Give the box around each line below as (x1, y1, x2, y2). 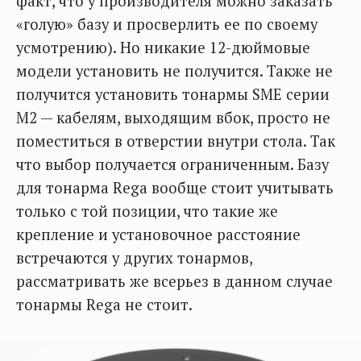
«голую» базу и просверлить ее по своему (16, 14, 317, 34)
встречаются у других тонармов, (16, 247, 252, 268)
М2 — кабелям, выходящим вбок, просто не (16, 107, 330, 127)
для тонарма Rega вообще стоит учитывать (16, 177, 334, 197)
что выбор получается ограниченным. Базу (16, 154, 329, 174)
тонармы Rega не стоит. (16, 294, 193, 314)
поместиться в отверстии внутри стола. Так (16, 131, 335, 151)
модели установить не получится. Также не (16, 60, 333, 81)
